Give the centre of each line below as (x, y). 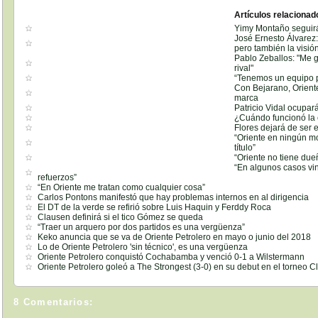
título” (245, 147)
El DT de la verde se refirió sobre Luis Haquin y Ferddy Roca (155, 207)
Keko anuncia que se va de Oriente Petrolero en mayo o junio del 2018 (175, 237)
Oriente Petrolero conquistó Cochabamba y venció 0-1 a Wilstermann (171, 257)
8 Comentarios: (54, 302)
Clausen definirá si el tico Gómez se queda (121, 217)
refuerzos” (57, 177)
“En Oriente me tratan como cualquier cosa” (122, 187)
